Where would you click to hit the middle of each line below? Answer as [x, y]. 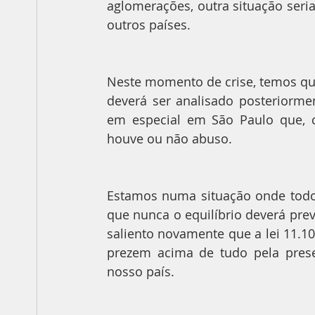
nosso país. [141, 272]
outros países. [149, 25]
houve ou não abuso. [169, 139]
